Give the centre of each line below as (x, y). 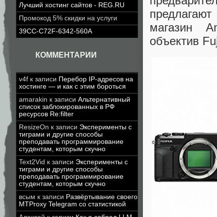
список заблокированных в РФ (67, 107)
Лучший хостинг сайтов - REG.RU (72, 5)
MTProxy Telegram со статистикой (72, 204)
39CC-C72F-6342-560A (55, 31)
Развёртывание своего (102, 197)
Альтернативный (104, 100)
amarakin (33, 100)
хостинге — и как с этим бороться (72, 86)
